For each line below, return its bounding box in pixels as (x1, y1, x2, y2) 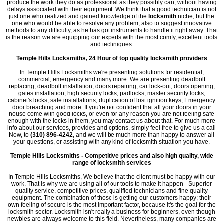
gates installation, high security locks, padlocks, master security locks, (18, 90, 205, 97)
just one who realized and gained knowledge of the (9, 13, 148, 20)
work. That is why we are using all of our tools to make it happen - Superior (11, 180, 212, 187)
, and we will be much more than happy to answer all (73, 131, 214, 138)
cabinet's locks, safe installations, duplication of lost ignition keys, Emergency (8, 97, 215, 104)
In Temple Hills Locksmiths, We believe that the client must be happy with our (8, 173, 215, 180)
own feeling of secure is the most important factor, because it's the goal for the (7, 201, 216, 208)
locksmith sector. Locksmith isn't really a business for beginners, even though (8, 208, 215, 215)
